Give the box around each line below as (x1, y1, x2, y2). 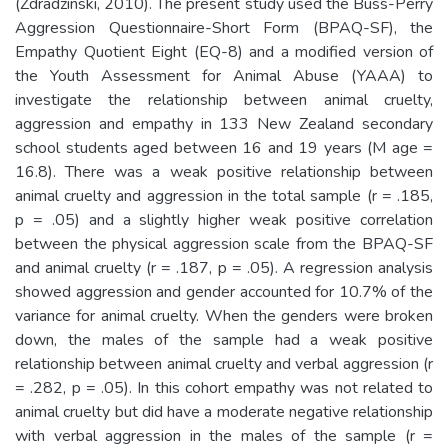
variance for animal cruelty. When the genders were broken (15, 304, 433, 327)
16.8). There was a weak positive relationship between (15, 160, 433, 183)
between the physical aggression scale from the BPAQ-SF (15, 232, 433, 255)
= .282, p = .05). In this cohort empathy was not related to (15, 376, 433, 399)
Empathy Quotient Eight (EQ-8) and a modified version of (15, 40, 433, 63)
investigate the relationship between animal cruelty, (15, 88, 433, 111)
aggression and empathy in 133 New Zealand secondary (15, 112, 433, 135)
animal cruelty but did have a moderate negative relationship (15, 400, 433, 423)
